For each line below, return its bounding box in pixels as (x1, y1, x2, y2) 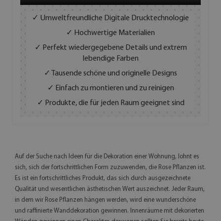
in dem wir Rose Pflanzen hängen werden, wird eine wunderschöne (15, 196, 196, 203)
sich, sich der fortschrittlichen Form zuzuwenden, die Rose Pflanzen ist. (15, 164, 206, 171)
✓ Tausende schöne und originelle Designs (44, 69, 177, 77)
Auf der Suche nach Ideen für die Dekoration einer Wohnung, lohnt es (15, 153, 199, 160)
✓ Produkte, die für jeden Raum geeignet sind (37, 99, 184, 107)
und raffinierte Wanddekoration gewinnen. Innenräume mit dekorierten (15, 207, 204, 214)
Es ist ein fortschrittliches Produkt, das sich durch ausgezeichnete (15, 175, 190, 182)
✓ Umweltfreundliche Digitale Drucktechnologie (32, 14, 189, 22)
